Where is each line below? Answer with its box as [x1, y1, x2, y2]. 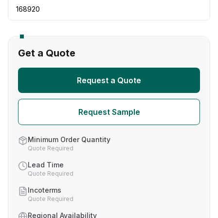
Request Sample [78, 107, 140, 117]
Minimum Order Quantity [28, 135, 110, 144]
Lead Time [28, 161, 64, 169]
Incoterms [28, 186, 61, 194]
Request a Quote [77, 75, 141, 85]
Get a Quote [18, 47, 75, 59]
